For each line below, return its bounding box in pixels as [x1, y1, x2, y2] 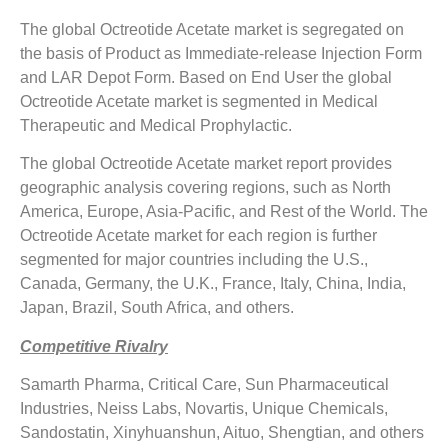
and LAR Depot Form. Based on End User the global [20, 68, 392, 86]
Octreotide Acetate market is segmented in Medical [20, 92, 378, 110]
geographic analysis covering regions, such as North [20, 179, 391, 197]
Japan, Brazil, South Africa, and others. [20, 299, 294, 317]
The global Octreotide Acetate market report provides [20, 155, 392, 173]
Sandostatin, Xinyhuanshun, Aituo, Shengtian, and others [20, 423, 424, 441]
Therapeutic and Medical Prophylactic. [20, 116, 292, 134]
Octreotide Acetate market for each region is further [20, 227, 377, 245]
